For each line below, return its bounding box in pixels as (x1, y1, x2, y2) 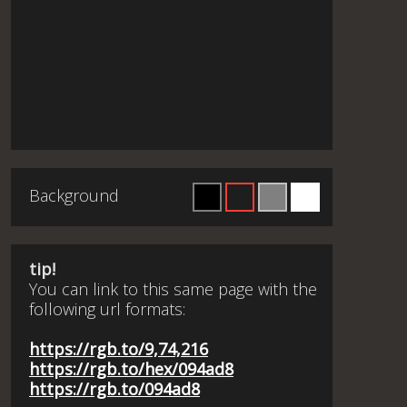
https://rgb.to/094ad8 (29, 378, 200, 400)
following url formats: (29, 298, 185, 320)
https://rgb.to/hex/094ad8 (29, 358, 233, 380)
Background (29, 184, 119, 206)
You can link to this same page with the (29, 278, 317, 300)
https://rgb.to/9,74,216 (29, 338, 208, 360)
